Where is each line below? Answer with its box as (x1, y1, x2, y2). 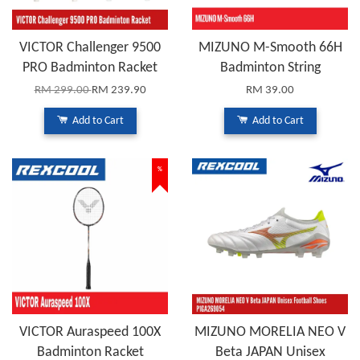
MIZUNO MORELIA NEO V (194, 325, 346, 341)
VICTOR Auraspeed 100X (19, 325, 161, 341)
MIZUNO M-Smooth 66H (198, 40, 342, 56)
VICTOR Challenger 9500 (19, 40, 161, 56)
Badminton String (219, 60, 321, 76)
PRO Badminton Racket (22, 60, 157, 76)
